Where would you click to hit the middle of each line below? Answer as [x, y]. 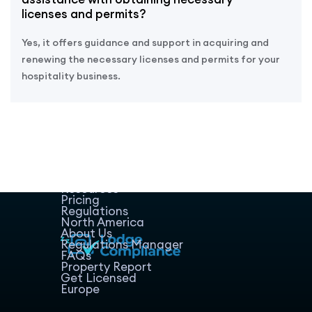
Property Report [107, 266]
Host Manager [102, 177]
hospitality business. [71, 76]
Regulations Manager [122, 244]
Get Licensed [99, 278]
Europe [80, 289]
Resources [90, 188]
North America [103, 222]
